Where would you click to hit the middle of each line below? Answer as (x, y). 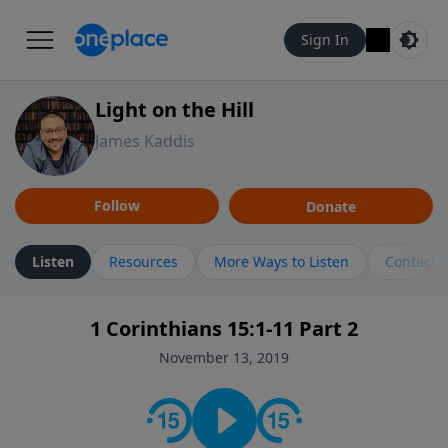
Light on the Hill (174, 109)
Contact (410, 261)
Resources (143, 261)
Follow (117, 205)
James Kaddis (145, 141)
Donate (331, 206)
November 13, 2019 (224, 357)
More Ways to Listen (281, 261)
